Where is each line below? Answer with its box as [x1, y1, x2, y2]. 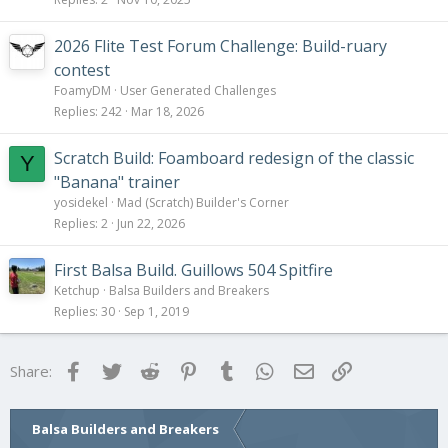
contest [54, 59, 110, 82]
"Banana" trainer [54, 171, 180, 194]
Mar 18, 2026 [131, 103, 204, 121]
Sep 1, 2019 [124, 303, 189, 321]
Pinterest [200, 359, 266, 380]
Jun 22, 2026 [117, 215, 185, 233]
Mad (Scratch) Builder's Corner [117, 194, 289, 212]
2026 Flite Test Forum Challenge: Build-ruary [54, 35, 387, 58]
